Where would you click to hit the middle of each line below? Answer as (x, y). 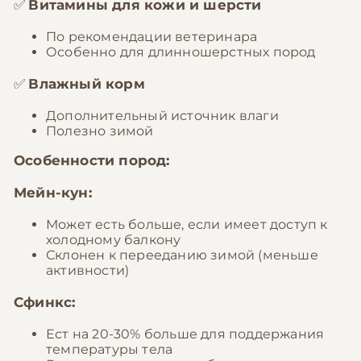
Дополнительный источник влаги (162, 116)
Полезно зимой (100, 131)
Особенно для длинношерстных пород (181, 52)
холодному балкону (114, 240)
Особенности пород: (92, 160)
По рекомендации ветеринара (152, 37)
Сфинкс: (45, 302)
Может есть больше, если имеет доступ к (187, 224)
